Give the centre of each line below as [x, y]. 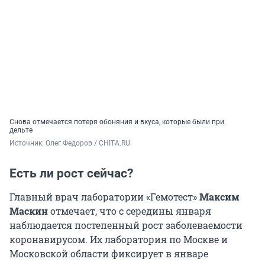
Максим [219, 196]
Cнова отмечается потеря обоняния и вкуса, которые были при [117, 122]
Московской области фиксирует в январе [109, 253]
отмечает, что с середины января [131, 211]
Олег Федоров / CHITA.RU [88, 143]
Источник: [28, 143]
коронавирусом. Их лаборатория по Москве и [119, 239]
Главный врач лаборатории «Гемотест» [104, 196]
